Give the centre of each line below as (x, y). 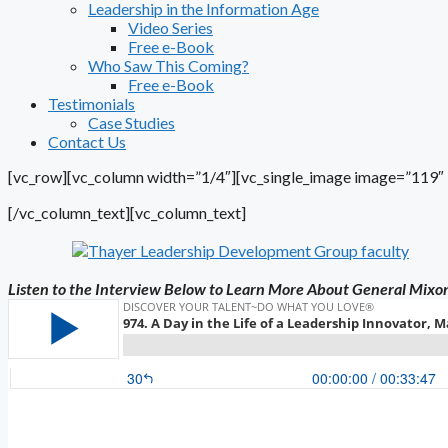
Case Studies (131, 122)
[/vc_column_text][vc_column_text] (127, 212)
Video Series (170, 27)
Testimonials (91, 103)
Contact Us (87, 141)
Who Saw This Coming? (168, 65)
